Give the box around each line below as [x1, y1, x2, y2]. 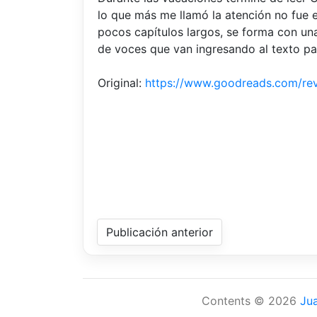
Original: [98, 75, 145, 90]
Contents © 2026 [201, 293, 300, 308]
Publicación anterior [106, 224, 213, 239]
